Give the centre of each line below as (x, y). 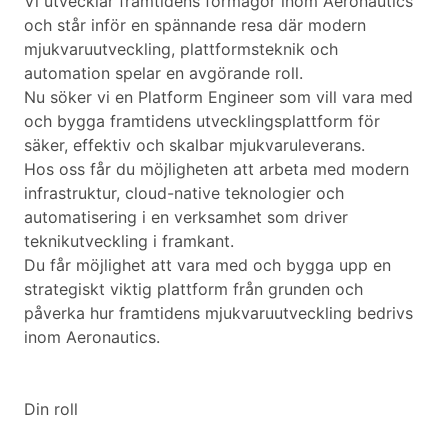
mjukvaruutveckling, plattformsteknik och (181, 49)
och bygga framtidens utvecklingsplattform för (202, 121)
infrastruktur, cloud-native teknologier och (184, 193)
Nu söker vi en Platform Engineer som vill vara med (218, 97)
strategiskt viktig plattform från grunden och (193, 289)
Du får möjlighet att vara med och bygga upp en (207, 265)
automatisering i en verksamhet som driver (186, 217)
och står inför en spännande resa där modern (195, 25)
